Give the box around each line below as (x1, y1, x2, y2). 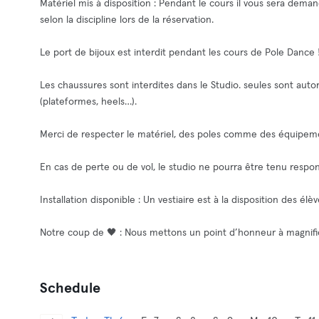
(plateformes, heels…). (40, 97, 137, 107)
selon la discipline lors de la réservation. (40, 15, 214, 25)
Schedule (40, 281, 100, 296)
